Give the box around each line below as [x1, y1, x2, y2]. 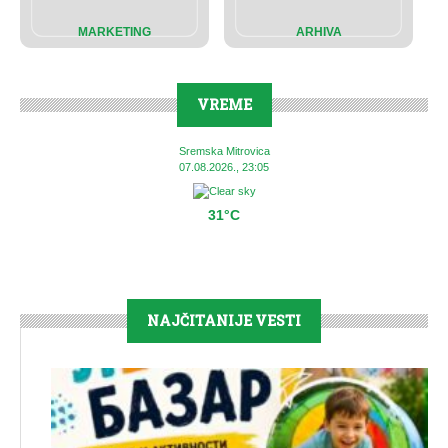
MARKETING [78, 25, 151, 40]
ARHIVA [295, 25, 342, 40]
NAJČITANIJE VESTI [147, 310, 301, 330]
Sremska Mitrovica [178, 145, 270, 158]
